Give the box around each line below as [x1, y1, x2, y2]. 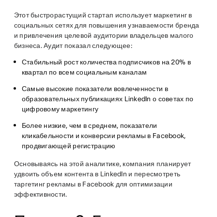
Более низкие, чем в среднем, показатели [21, 122, 157, 129]
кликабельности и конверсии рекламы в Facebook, [21, 132, 186, 139]
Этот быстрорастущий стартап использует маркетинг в [14, 11, 192, 19]
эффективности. [14, 190, 67, 198]
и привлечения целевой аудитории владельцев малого [14, 31, 194, 39]
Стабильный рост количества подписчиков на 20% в [21, 58, 191, 66]
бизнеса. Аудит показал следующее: [14, 42, 132, 49]
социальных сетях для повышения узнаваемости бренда [14, 21, 200, 29]
